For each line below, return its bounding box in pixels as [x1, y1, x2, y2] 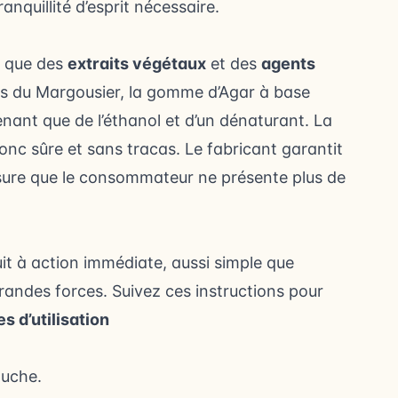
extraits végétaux [68, 54, 206, 73]
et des [206, 54, 261, 73]
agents [261, 54, 315, 73]
